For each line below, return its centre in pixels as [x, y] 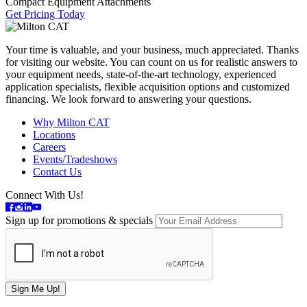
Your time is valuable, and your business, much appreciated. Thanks [152, 50]
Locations [54, 135]
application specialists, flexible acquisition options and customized [148, 87]
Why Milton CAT [71, 123]
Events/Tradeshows [75, 160]
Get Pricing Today [45, 14]
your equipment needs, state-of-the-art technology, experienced [141, 75]
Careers [49, 147]
